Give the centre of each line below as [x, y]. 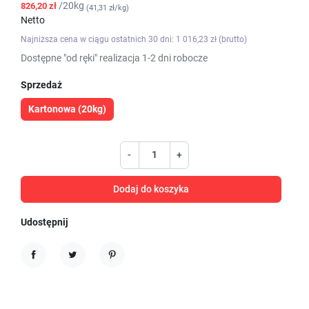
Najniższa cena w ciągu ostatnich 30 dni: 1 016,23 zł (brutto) [134, 39]
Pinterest [127, 267]
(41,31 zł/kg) [108, 8]
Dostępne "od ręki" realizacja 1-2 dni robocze [114, 58]
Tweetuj [85, 267]
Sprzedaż [41, 84]
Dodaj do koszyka [151, 189]
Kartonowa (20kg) [67, 109]
